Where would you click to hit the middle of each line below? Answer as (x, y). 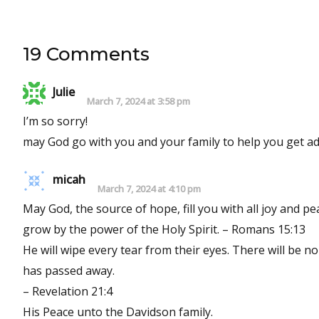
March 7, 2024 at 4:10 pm (149, 189)
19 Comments (86, 54)
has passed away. (69, 271)
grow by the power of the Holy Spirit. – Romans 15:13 (164, 229)
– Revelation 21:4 (68, 291)
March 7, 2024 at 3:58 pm (138, 101)
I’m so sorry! (55, 121)
